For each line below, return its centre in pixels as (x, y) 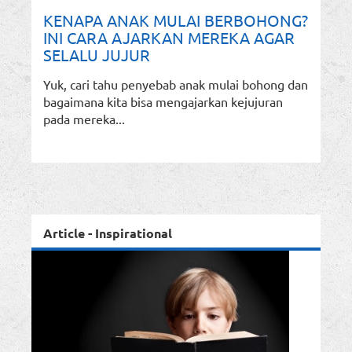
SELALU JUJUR (97, 55)
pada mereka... (84, 119)
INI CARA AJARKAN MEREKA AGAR (169, 38)
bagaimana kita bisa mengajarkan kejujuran (163, 102)
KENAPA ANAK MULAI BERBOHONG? (176, 20)
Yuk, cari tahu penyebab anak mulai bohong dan (176, 84)
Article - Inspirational (108, 233)
